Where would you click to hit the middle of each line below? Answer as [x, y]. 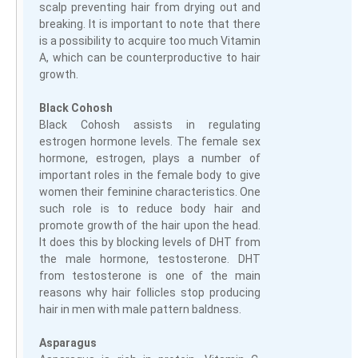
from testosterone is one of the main [150, 275]
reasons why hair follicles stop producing [150, 292]
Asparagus [68, 342]
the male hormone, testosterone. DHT [150, 259]
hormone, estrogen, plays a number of [150, 158]
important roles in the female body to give [150, 175]
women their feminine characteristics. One [150, 191]
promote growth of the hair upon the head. [150, 225]
